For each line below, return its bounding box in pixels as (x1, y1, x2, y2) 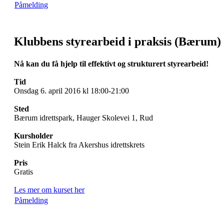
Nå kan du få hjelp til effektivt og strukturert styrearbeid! (14, 59, 208, 68)
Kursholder (14, 131, 53, 140)
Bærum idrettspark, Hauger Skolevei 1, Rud (14, 113, 153, 122)
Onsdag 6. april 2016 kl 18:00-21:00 (14, 86, 129, 95)
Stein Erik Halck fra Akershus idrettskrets (14, 140, 144, 149)
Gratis (14, 167, 33, 176)
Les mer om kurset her (14, 185, 84, 194)
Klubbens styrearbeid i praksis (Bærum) (14, 35, 221, 48)
